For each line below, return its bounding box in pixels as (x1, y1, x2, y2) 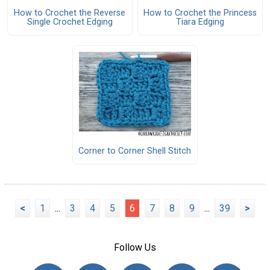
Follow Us (114, 242, 156, 254)
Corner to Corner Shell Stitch (78, 145, 192, 156)
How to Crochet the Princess (143, 7, 257, 18)
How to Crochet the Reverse (14, 7, 126, 18)
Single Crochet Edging (27, 16, 113, 27)
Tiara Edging (175, 16, 224, 27)
